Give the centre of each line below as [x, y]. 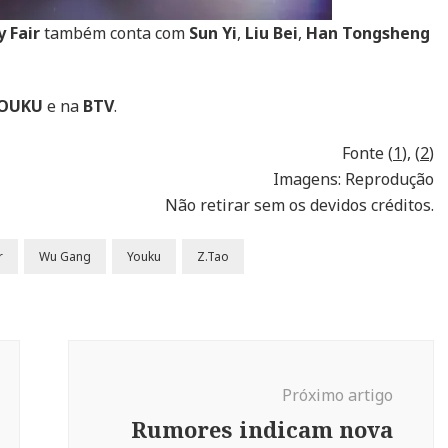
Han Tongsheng [368, 33]
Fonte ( [367, 153]
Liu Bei [271, 33]
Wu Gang [65, 256]
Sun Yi [213, 33]
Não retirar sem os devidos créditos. [299, 205]
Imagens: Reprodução [353, 179]
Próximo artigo [337, 395]
